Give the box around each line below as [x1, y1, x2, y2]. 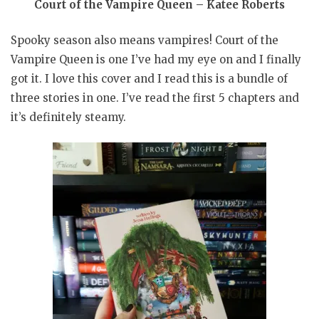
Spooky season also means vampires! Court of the [11, 33, 278, 47]
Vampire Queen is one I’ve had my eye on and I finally [11, 52, 301, 66]
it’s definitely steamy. [11, 110, 126, 124]
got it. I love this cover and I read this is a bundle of [11, 71, 288, 85]
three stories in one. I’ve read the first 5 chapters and [11, 90, 299, 105]
